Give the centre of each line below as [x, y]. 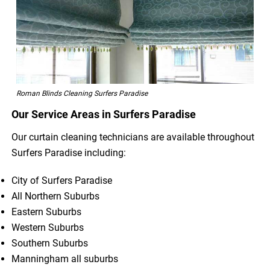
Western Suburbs [48, 227]
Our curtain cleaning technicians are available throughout [133, 137]
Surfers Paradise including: [69, 152]
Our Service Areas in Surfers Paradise [104, 114]
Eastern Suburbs [47, 212]
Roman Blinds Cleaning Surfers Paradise [82, 93]
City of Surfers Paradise [62, 180]
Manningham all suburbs [65, 259]
